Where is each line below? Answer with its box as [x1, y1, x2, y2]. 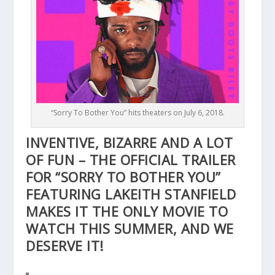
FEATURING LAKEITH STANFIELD [26, 185, 236, 204]
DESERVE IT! [26, 236, 104, 255]
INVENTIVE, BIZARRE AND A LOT [26, 133, 233, 152]
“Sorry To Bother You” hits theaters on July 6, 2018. [50, 107, 225, 118]
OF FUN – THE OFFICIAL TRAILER [26, 150, 236, 169]
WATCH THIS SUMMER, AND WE [26, 219, 234, 238]
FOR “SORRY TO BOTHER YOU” [26, 168, 221, 187]
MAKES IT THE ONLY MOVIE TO [26, 202, 228, 221]
